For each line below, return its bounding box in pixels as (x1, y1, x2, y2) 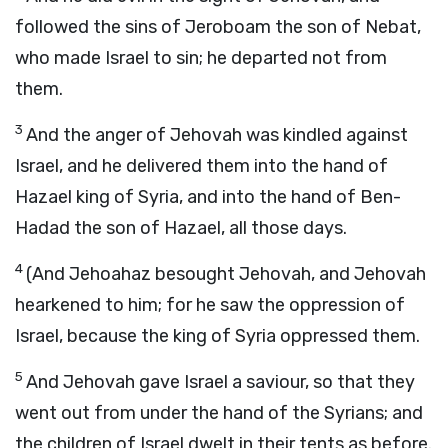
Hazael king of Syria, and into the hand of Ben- (15, 186, 401, 208)
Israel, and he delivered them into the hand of (15, 155, 388, 177)
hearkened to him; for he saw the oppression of (15, 294, 405, 316)
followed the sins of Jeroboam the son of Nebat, (15, 16, 421, 38)
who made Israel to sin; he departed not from (15, 47, 387, 69)
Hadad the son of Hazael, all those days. (15, 217, 347, 239)
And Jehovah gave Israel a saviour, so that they (26, 371, 415, 393)
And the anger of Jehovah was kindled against (26, 124, 408, 146)
